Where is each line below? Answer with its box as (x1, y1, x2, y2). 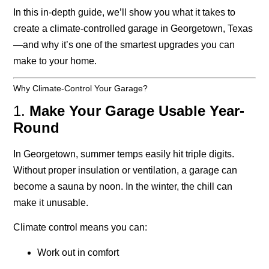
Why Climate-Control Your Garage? (13, 83, 148, 93)
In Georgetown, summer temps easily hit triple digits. (13, 148, 235, 159)
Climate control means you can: (13, 222, 148, 233)
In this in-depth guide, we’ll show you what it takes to (13, 7, 236, 17)
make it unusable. (13, 197, 89, 208)
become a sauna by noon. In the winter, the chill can (13, 181, 233, 192)
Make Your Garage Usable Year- (29, 102, 245, 119)
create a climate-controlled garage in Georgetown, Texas (13, 23, 253, 34)
